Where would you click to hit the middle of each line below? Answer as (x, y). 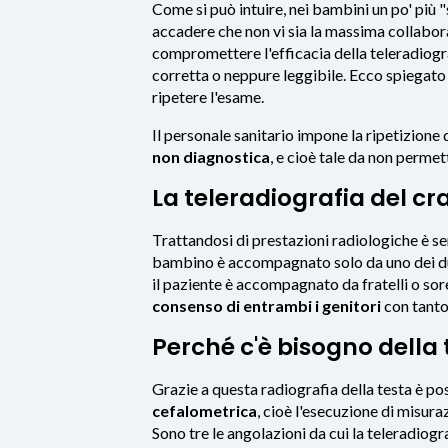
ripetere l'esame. (208, 96)
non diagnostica (211, 156)
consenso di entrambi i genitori (266, 305)
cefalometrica (204, 410)
